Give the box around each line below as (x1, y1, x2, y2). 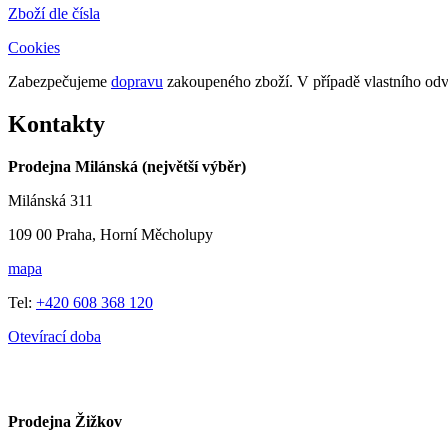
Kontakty (8, 110, 105, 137)
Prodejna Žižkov (8, 412, 122, 430)
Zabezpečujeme (8, 73, 111, 90)
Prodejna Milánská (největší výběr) (8, 157, 246, 175)
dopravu (111, 73, 163, 90)
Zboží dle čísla (8, 5, 100, 22)
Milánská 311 (8, 191, 93, 209)
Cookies (8, 39, 60, 56)
